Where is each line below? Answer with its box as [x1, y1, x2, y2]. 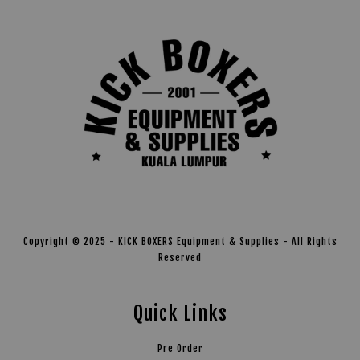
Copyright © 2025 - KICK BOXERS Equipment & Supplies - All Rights [22, 235, 337, 247]
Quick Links [133, 301, 227, 325]
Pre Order [157, 342, 203, 354]
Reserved [158, 251, 202, 264]
